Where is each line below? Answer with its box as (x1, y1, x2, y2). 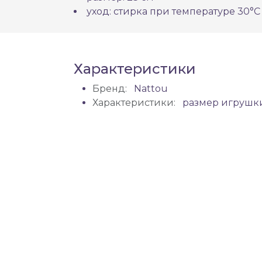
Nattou (132, 83, 168, 95)
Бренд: (92, 83, 127, 95)
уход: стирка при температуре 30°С (87, 6, 260, 18)
